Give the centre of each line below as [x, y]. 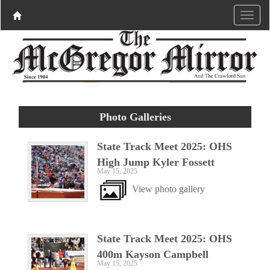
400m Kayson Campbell [153, 254]
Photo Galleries [135, 117]
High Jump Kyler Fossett [156, 162]
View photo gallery [167, 189]
